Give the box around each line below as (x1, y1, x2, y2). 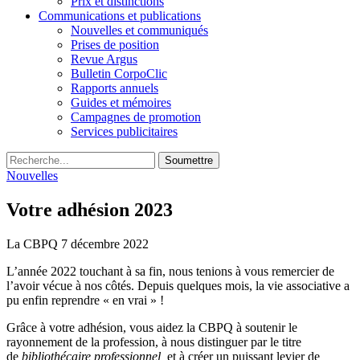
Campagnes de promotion (71, 110, 201, 124)
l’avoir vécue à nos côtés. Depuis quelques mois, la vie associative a (6, 278, 350, 292)
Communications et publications (39, 9, 201, 22)
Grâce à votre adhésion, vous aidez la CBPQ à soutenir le (6, 320, 297, 334)
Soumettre (165, 154, 213, 166)
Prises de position (71, 38, 159, 51)
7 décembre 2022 (61, 236, 149, 251)
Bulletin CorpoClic (71, 67, 167, 80)
